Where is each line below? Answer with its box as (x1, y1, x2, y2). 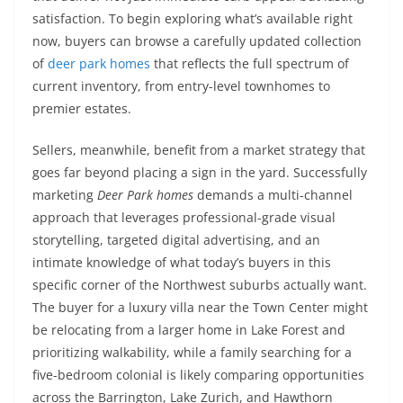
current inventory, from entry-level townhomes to (32, 77, 330, 94)
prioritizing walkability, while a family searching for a (32, 344, 352, 361)
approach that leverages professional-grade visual (32, 209, 336, 226)
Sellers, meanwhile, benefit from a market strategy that (32, 141, 365, 158)
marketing (32, 186, 97, 203)
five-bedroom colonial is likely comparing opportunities (32, 366, 364, 383)
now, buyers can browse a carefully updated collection (32, 32, 362, 49)
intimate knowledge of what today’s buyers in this (32, 254, 331, 271)
